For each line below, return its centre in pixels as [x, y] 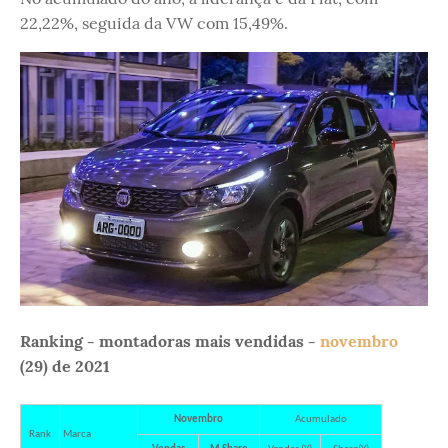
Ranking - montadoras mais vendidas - [170, 341]
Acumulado [320, 420]
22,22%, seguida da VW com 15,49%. [154, 23]
